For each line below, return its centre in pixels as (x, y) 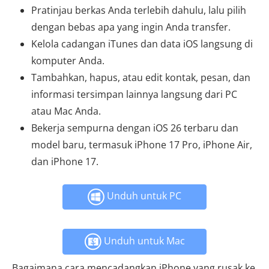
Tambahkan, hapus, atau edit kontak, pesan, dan (141, 77)
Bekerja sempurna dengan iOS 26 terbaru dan (135, 128)
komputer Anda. (68, 61)
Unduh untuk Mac (143, 240)
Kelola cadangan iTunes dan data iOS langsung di (142, 44)
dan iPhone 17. (65, 162)
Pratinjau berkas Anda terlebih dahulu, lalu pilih (139, 10)
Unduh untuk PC (143, 196)
